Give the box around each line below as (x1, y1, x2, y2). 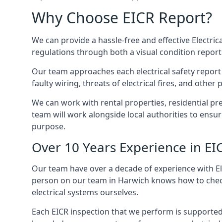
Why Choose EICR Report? (32, 7, 212, 28)
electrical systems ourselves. (32, 187, 138, 198)
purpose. (32, 121, 65, 132)
